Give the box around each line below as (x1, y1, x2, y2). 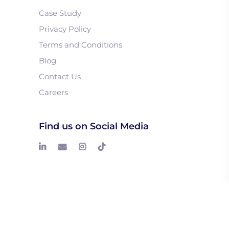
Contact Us (39, 71, 81, 81)
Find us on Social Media (39, 120, 149, 132)
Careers (39, 87, 68, 97)
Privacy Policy (39, 24, 91, 34)
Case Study (39, 8, 81, 18)
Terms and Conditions (39, 39, 122, 50)
